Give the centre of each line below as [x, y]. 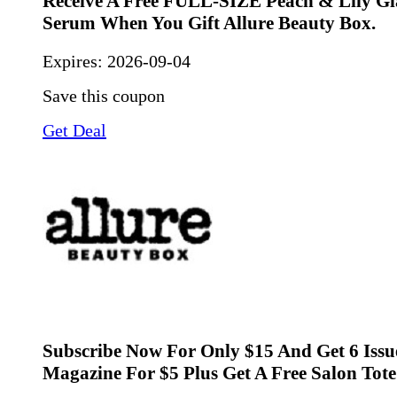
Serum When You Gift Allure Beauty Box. [209, 23]
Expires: [75, 61]
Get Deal [74, 130]
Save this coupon [104, 95]
